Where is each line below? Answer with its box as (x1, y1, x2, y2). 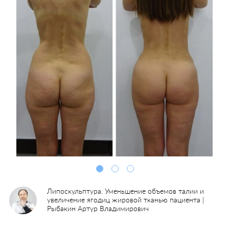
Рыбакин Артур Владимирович (47, 205, 149, 213)
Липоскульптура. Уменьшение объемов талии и (47, 188, 204, 195)
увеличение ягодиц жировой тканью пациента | (47, 196, 204, 204)
